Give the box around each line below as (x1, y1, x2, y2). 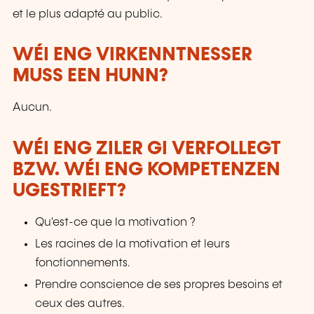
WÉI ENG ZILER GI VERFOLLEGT (13, 139, 281, 158)
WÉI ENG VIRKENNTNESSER (13, 46, 252, 65)
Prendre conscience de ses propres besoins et (35, 278, 283, 291)
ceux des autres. (35, 297, 125, 310)
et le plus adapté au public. (13, 8, 163, 20)
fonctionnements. (35, 257, 131, 269)
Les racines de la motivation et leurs (35, 238, 231, 250)
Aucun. (13, 101, 52, 114)
